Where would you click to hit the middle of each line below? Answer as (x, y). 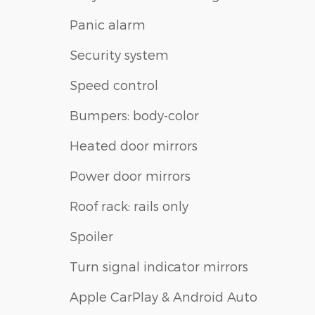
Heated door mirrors (134, 146)
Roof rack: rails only (129, 206)
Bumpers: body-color (134, 115)
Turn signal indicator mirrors (159, 266)
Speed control (114, 85)
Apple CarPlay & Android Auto (163, 297)
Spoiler (91, 236)
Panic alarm (108, 25)
